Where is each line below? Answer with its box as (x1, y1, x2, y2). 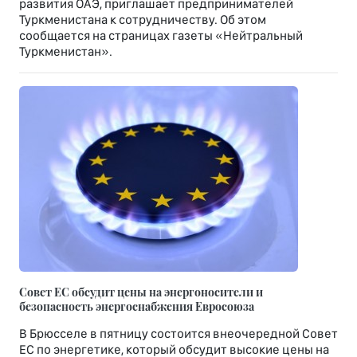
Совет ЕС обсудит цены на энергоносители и (19, 284, 263, 300)
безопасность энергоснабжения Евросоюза (19, 298, 254, 315)
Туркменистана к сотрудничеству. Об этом (19, 12, 266, 28)
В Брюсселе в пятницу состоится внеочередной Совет (19, 326, 338, 342)
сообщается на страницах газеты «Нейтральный (19, 28, 303, 44)
